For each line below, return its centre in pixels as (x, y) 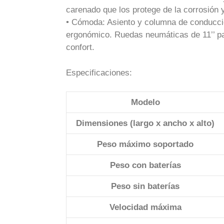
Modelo (145, 102)
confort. (80, 47)
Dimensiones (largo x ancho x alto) (145, 123)
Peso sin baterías (145, 186)
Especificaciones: (99, 72)
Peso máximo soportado (145, 144)
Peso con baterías (145, 165)
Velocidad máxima (145, 207)
